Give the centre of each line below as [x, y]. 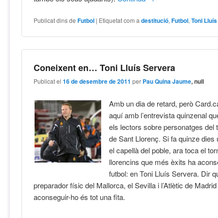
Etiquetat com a [119, 20]
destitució [155, 20]
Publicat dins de [55, 20]
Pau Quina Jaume [167, 82]
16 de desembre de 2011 [97, 82]
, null [198, 82]
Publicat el [48, 81]
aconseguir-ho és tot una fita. [80, 197]
